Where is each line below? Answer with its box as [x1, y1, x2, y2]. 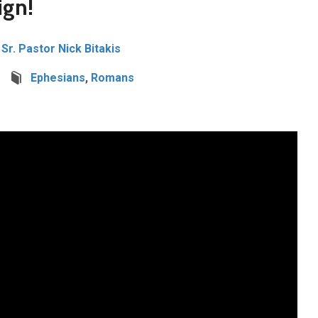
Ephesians [31, 71, 85, 84]
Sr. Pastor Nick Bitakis [1, 42, 121, 55]
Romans [91, 71, 134, 84]
